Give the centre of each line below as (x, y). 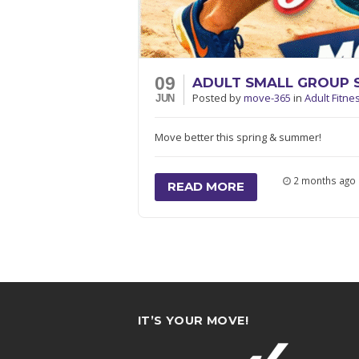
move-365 (268, 98)
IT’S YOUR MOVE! (193, 321)
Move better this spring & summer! (238, 137)
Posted (211, 98)
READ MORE (206, 187)
